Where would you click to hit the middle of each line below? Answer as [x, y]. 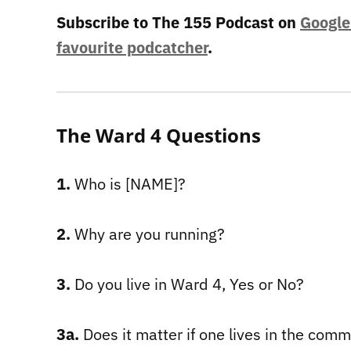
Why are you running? [148, 233]
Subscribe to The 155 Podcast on [178, 22]
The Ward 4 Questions [159, 135]
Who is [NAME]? [128, 183]
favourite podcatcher [132, 47]
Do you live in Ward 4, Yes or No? [187, 284]
